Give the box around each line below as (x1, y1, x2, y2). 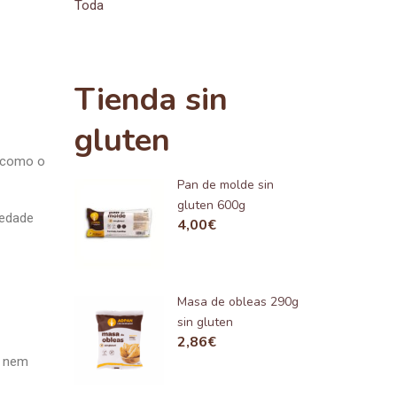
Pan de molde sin (177, 176, 275, 193)
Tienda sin (74, 78, 228, 121)
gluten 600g (177, 197, 246, 214)
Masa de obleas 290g (177, 292, 300, 310)
